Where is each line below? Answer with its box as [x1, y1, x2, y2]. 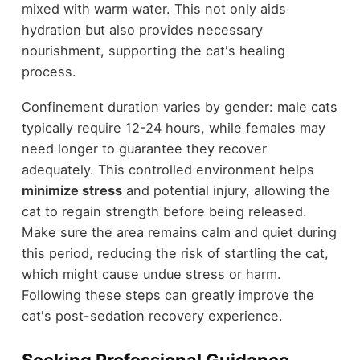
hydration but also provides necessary [21, 21, 263, 38]
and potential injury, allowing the [121, 182, 330, 199]
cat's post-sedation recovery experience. [21, 308, 283, 325]
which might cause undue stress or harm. [21, 266, 281, 283]
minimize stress [21, 182, 122, 199]
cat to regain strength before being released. [21, 203, 307, 220]
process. [21, 63, 76, 80]
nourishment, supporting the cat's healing [21, 42, 285, 59]
